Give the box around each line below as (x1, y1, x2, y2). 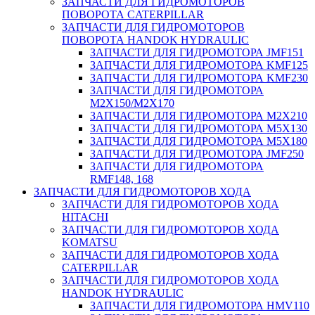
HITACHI (62, 210, 108, 223)
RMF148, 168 (90, 172, 153, 185)
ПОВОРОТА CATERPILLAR (62, 8, 204, 20)
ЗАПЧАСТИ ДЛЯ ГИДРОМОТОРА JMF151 (90, 46, 304, 58)
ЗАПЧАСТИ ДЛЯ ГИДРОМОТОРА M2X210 (90, 109, 307, 122)
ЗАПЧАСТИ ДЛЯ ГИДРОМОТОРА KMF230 (90, 71, 308, 84)
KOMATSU (62, 236, 117, 248)
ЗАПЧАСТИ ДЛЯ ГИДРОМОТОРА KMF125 (90, 58, 308, 71)
